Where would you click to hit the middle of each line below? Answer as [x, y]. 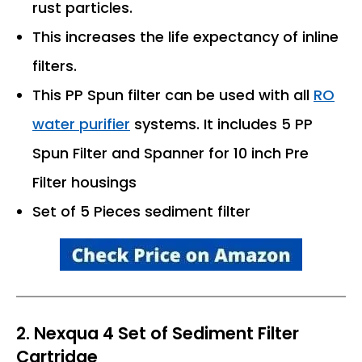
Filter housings [84, 182]
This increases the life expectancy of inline [185, 36]
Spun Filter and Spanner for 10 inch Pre [170, 153]
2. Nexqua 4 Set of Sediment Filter [158, 333]
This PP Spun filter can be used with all [173, 95]
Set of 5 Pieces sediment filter [141, 211]
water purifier [81, 124]
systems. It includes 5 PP [221, 124]
